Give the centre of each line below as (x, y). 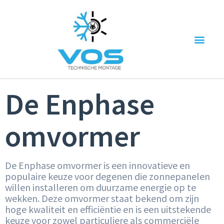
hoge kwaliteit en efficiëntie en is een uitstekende (108, 209)
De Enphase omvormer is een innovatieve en (97, 165)
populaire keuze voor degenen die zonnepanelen (107, 176)
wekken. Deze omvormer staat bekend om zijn (102, 198)
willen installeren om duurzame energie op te (100, 187)
